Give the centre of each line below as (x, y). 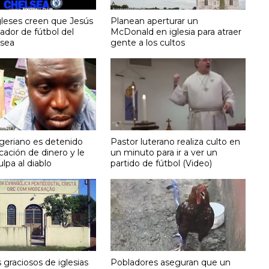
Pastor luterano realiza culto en (176, 141)
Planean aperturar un (155, 21)
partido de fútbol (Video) (162, 163)
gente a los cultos (148, 42)
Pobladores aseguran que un (171, 262)
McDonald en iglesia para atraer (176, 32)
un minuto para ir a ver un (164, 152)
